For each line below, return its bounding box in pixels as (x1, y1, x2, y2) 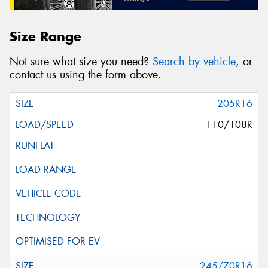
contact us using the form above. (10, 68, 162, 83)
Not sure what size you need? (10, 54, 153, 69)
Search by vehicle (153, 54, 236, 69)
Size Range (10, 28, 81, 45)
